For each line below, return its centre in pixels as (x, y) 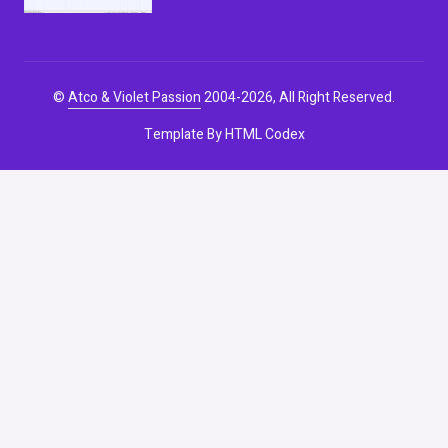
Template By (184, 135)
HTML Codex (264, 135)
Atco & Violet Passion (134, 98)
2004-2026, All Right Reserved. (298, 98)
